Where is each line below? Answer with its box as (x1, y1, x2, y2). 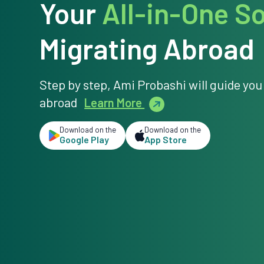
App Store (144, 134, 187, 146)
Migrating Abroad (39, 31, 255, 66)
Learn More (84, 95, 145, 110)
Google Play (59, 134, 109, 146)
